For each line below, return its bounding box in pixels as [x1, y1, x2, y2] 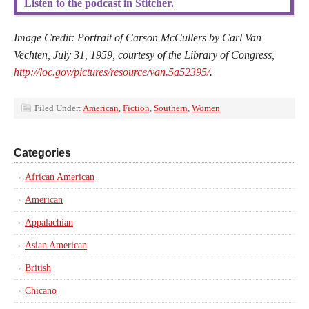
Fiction [123, 103, 150, 113]
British [25, 263, 51, 273]
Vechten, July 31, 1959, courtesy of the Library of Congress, [14, 49, 275, 61]
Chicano [25, 286, 57, 296]
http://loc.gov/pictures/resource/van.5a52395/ [14, 66, 210, 78]
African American [25, 172, 94, 182]
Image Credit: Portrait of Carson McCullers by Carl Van [14, 32, 261, 43]
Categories [14, 147, 71, 159]
